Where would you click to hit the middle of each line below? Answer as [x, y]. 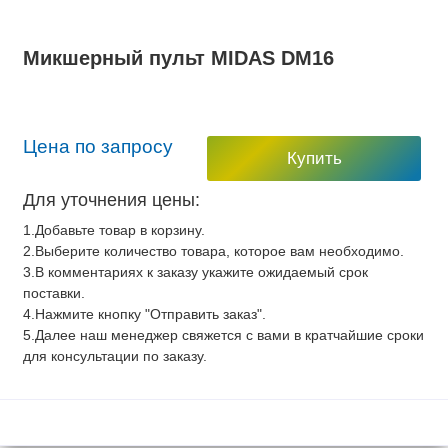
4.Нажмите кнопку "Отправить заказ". [144, 313]
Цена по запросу [97, 146]
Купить [314, 158]
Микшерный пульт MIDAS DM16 [178, 58]
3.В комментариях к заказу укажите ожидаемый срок [195, 271]
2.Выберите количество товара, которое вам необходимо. [213, 250]
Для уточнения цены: [111, 199]
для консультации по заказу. [114, 355]
